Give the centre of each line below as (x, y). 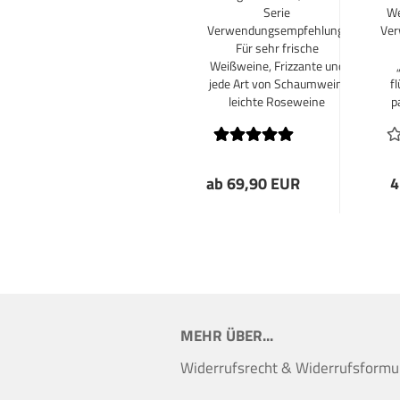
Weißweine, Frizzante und (277, 66)
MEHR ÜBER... (227, 336)
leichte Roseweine (277, 101)
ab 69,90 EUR (253, 183)
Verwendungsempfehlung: (277, 30)
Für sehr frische (277, 48)
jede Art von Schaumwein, (277, 83)
